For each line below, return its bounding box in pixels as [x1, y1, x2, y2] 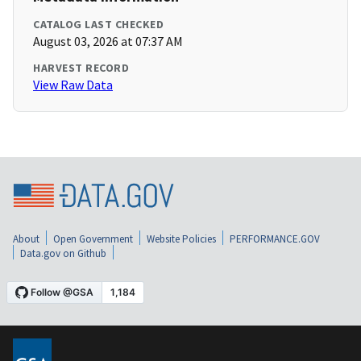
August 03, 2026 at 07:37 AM [33, 33, 183, 50]
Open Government [53, 232, 133, 247]
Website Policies [147, 232, 216, 247]
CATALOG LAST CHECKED [33, 17, 164, 32]
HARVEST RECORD [33, 60, 129, 76]
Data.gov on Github [20, 247, 106, 261]
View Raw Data [33, 77, 113, 93]
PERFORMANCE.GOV [230, 232, 320, 247]
